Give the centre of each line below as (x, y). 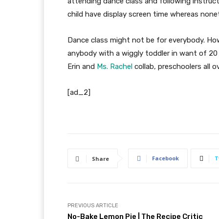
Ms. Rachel (115, 67)
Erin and (82, 67)
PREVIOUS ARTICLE (93, 206)
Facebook (165, 158)
